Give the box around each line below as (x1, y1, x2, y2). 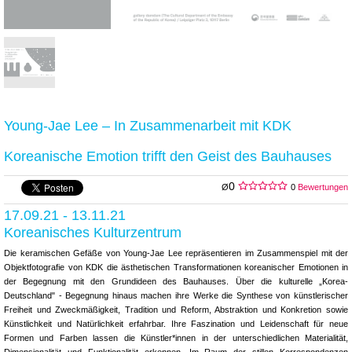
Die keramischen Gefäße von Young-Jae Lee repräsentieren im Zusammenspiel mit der (4, 247, 348, 258)
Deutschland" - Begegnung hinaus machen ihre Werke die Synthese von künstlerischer (4, 290, 348, 300)
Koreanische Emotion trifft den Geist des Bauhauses (4, 147, 332, 164)
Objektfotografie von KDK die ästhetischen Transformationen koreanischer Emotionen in (4, 262, 348, 272)
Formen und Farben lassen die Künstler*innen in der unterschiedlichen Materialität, (4, 332, 348, 343)
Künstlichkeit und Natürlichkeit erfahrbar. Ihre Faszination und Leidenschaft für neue (4, 318, 348, 328)
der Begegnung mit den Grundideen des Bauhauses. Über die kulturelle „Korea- (4, 276, 348, 286)
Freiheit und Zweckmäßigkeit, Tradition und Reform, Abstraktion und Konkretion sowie (4, 304, 348, 314)
